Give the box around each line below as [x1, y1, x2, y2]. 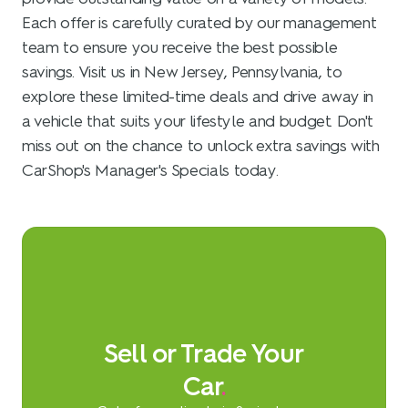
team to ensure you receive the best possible [22, 36, 338, 57]
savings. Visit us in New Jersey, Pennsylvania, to [22, 61, 342, 82]
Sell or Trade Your [104, 337, 304, 369]
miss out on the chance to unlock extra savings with [22, 135, 380, 156]
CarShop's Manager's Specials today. [22, 159, 279, 180]
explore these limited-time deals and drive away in [22, 86, 374, 107]
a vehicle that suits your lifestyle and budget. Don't [22, 110, 373, 131]
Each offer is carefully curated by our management [22, 12, 377, 33]
